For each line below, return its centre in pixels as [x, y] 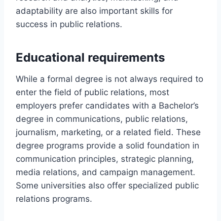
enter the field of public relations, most [92, 92]
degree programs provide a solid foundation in [108, 145]
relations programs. [54, 199]
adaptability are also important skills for [94, 11]
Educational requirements [90, 57]
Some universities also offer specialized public [107, 185]
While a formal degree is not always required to [110, 79]
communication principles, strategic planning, [105, 159]
